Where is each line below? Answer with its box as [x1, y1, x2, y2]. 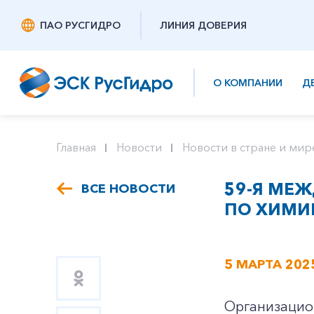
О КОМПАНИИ [213, 76, 282, 89]
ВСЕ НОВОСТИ [81, 181, 175, 196]
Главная [56, 140, 96, 154]
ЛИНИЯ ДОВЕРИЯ [160, 19, 247, 32]
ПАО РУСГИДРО [40, 19, 121, 32]
